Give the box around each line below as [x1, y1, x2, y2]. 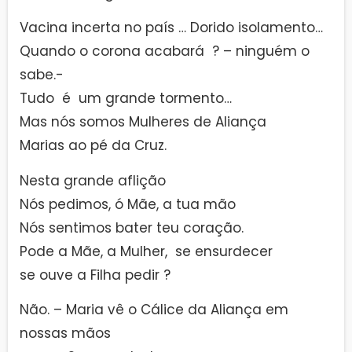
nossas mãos [20, 324, 111, 343]
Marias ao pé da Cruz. [20, 136, 167, 156]
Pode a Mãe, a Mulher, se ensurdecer [20, 241, 273, 261]
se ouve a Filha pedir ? [20, 265, 170, 284]
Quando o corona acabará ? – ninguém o [20, 42, 310, 61]
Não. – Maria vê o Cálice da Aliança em [20, 300, 288, 320]
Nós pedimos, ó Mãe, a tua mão [20, 194, 236, 214]
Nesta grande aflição [20, 170, 166, 190]
